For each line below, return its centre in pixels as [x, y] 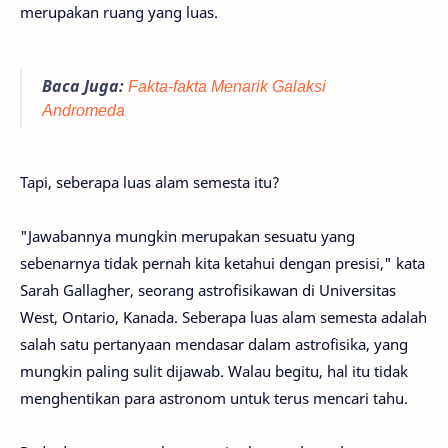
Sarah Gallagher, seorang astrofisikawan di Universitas [208, 290]
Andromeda [83, 109]
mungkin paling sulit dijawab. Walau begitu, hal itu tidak [214, 371]
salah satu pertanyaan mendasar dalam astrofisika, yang [214, 344]
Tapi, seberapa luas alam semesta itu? [150, 182]
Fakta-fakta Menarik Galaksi [227, 85]
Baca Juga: [85, 85]
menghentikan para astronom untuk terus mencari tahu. [214, 398]
